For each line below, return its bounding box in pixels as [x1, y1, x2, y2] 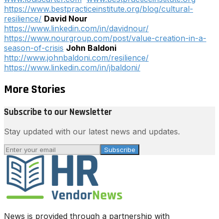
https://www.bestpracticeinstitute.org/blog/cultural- [4, 3, 193, 14]
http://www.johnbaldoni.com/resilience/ [4, 52, 149, 63]
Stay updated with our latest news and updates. [4, 127, 180, 137]
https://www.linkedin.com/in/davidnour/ [4, 23, 149, 33]
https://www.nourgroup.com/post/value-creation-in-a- [4, 33, 206, 43]
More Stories [4, 82, 66, 97]
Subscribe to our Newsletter [4, 106, 112, 118]
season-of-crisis [4, 43, 64, 53]
